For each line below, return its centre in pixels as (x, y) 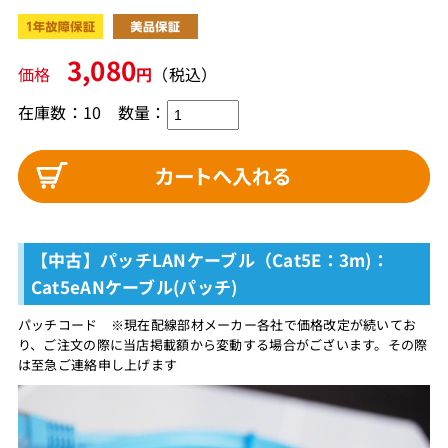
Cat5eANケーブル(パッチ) (134, 286)
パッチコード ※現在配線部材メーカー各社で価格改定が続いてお (217, 324)
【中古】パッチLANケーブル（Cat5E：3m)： (209, 259)
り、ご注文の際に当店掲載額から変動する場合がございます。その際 (222, 344)
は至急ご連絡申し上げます (97, 364)
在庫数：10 (59, 112)
